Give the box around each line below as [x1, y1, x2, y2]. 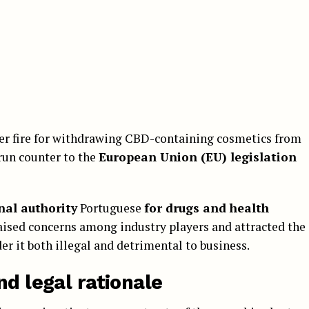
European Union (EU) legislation [99, 148, 297, 165]
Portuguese [77, 199, 144, 216]
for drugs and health [144, 199, 269, 216]
